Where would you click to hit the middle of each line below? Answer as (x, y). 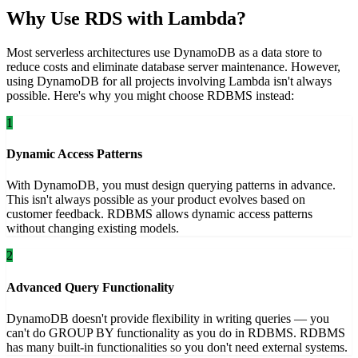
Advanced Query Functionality (90, 287)
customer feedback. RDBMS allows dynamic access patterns (159, 214)
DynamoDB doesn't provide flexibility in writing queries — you (168, 318)
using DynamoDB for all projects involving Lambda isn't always (169, 81)
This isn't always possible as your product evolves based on (156, 200)
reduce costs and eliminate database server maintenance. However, (173, 66)
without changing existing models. (93, 229)
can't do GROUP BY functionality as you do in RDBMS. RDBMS (176, 332)
